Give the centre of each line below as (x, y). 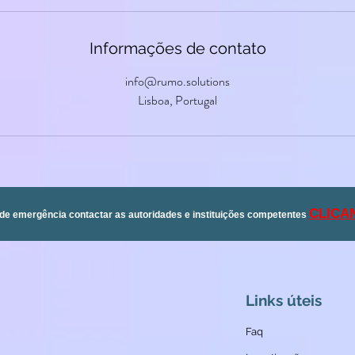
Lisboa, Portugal (177, 100)
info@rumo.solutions (177, 81)
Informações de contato (177, 48)
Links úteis (284, 300)
